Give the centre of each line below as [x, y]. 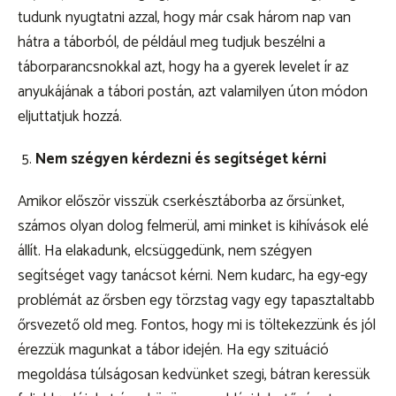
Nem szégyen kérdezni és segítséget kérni [181, 160]
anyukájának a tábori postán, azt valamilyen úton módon [193, 92]
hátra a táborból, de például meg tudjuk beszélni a [171, 43]
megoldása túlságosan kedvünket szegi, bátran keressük [194, 375]
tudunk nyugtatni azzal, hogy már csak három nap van [184, 18]
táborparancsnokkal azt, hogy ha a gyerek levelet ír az [183, 68]
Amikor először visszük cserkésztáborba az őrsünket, [181, 202]
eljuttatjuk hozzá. [72, 117]
